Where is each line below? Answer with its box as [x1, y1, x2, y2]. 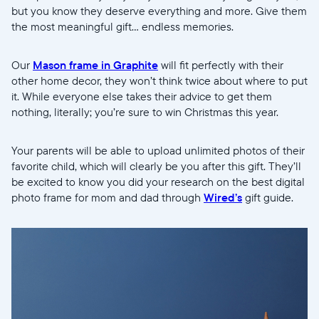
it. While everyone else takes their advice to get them [11, 88, 272, 103]
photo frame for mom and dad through [11, 189, 204, 204]
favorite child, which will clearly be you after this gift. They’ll [11, 158, 301, 173]
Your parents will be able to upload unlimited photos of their [11, 142, 305, 157]
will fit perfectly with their [158, 57, 283, 72]
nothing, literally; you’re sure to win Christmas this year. [11, 104, 281, 119]
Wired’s [204, 189, 242, 204]
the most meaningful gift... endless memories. [11, 19, 236, 33]
